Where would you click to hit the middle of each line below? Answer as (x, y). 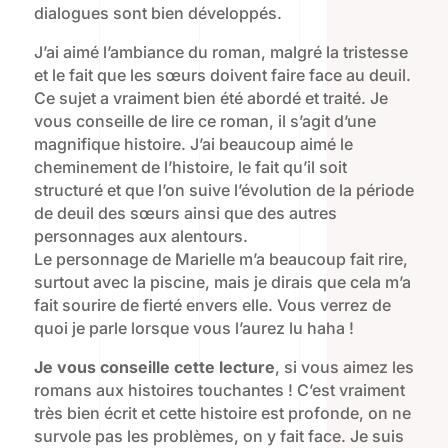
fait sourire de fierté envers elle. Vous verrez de (212, 305)
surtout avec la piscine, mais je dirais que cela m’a (222, 282)
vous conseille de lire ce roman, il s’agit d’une (204, 121)
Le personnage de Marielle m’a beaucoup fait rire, (220, 259)
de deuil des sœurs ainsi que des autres (185, 213)
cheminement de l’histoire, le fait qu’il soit (190, 167)
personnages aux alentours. (140, 236)
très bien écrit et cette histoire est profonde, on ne (222, 413)
